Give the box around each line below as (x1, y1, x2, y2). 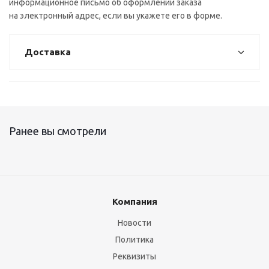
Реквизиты (113, 252, 156, 261)
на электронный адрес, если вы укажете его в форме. (9, 11, 222, 20)
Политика (115, 235, 154, 244)
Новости (118, 218, 151, 228)
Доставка (25, 47, 71, 57)
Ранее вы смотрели (9, 125, 106, 137)
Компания (112, 196, 157, 207)
